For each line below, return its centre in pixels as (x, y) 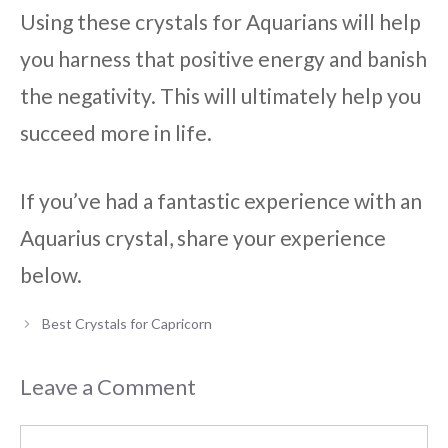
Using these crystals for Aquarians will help (220, 21)
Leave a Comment (108, 386)
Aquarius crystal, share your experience (203, 238)
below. (51, 275)
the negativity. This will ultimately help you (220, 95)
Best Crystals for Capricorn (127, 324)
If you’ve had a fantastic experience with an (221, 201)
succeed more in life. (116, 132)
